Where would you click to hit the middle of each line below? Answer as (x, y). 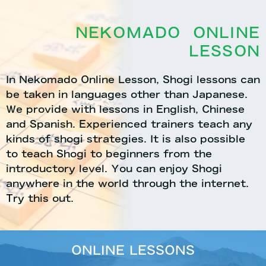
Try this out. (40, 198)
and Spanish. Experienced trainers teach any (129, 124)
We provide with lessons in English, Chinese (125, 109)
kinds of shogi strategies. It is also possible (126, 139)
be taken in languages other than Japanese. (127, 94)
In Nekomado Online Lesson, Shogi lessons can (133, 80)
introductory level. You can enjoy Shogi (114, 169)
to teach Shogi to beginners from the (109, 154)
